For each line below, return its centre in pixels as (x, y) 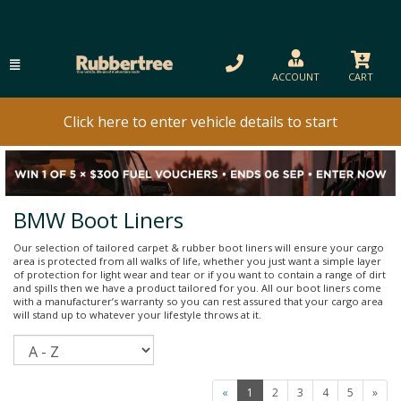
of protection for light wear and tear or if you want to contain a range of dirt (200, 274)
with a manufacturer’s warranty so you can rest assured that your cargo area (198, 301)
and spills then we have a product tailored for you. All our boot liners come (197, 287)
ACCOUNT (296, 77)
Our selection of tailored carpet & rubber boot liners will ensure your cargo (199, 247)
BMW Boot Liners (98, 219)
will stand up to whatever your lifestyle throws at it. (137, 314)
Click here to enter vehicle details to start (200, 121)
